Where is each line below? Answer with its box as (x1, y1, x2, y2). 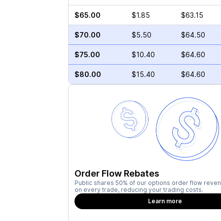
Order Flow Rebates (74, 168, 159, 179)
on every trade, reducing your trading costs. (74, 186, 203, 193)
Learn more (148, 197, 183, 205)
